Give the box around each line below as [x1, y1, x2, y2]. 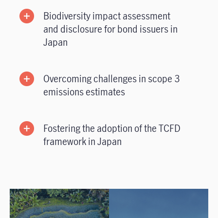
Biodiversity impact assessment [43, 9, 170, 23]
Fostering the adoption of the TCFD [43, 122, 181, 135]
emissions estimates [43, 85, 125, 99]
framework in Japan [43, 135, 122, 148]
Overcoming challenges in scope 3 [43, 72, 180, 86]
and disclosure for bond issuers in [43, 22, 178, 36]
